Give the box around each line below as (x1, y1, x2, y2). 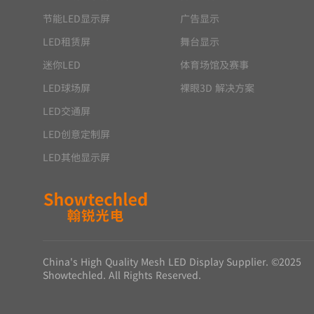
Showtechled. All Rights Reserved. (43, 268, 201, 282)
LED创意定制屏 (43, 127, 110, 141)
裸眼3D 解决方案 (180, 81, 254, 95)
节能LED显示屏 (43, 11, 110, 25)
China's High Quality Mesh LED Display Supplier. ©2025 (43, 254, 301, 268)
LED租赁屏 (43, 34, 90, 48)
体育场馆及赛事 (180, 57, 249, 71)
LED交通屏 (43, 104, 90, 118)
